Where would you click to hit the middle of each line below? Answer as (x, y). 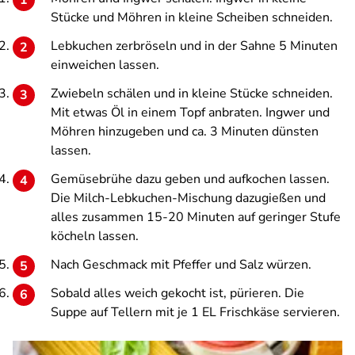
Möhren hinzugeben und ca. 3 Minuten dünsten (185, 132)
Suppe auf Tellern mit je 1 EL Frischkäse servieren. (195, 312)
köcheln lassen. (95, 236)
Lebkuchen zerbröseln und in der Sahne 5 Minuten (194, 46)
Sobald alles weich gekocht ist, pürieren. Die (177, 293)
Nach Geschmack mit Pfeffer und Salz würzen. (181, 265)
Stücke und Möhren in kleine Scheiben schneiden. (192, 17)
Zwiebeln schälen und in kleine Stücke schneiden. (192, 94)
